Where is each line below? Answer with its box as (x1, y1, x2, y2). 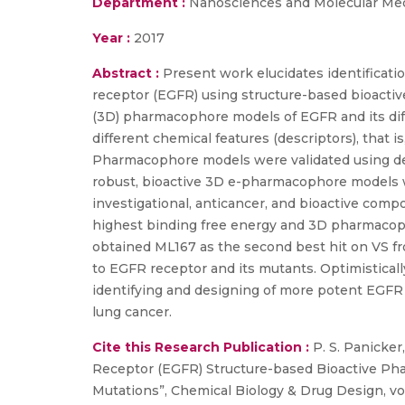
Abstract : (92, 65, 163, 81)
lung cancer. (92, 304, 172, 320)
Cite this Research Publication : (92, 339, 309, 355)
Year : (92, 30, 130, 46)
